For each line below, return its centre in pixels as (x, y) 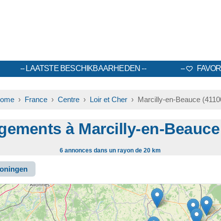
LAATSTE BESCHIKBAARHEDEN (83, 68)
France (36, 99)
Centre (68, 99)
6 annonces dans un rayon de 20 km (110, 150)
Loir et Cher (108, 99)
